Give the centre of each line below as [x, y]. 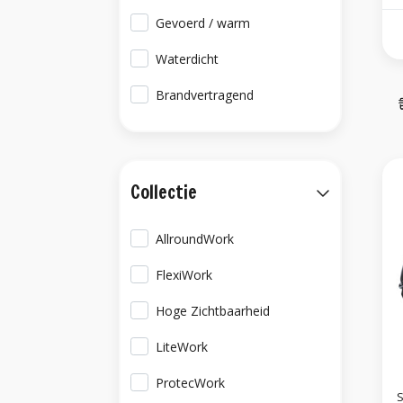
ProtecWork [191, 383]
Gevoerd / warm [203, 23]
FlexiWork [184, 275]
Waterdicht [188, 59]
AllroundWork [195, 239]
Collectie [164, 192]
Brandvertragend [205, 95]
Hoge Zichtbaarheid [213, 311]
